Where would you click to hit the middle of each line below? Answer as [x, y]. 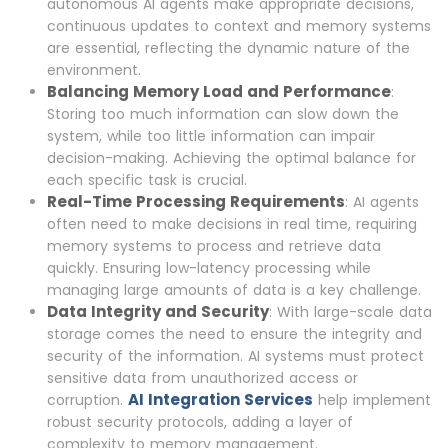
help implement [372, 400]
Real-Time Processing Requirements [196, 202]
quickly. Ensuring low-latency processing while [209, 268]
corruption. [87, 400]
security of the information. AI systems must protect [235, 356]
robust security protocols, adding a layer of [200, 422]
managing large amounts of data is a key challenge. [234, 290]
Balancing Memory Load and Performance [219, 92]
